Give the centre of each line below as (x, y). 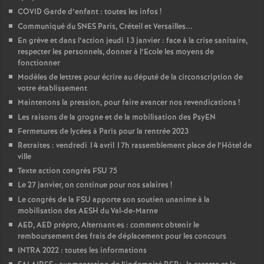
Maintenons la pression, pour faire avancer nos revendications (127, 103)
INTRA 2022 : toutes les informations (82, 251)
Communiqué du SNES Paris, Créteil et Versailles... (105, 27)
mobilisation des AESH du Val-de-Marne (88, 211)
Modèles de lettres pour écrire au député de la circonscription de (130, 77)
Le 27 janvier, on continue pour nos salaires (93, 185)
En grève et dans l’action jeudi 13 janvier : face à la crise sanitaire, (133, 41)
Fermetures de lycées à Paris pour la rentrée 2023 (103, 132)
